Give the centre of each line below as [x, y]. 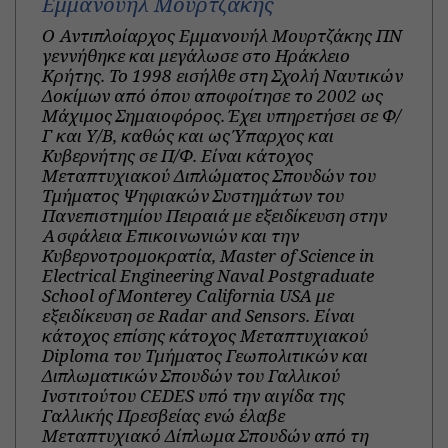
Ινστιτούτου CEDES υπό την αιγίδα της [193, 395]
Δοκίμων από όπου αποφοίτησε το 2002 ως [212, 95]
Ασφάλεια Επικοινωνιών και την [170, 235]
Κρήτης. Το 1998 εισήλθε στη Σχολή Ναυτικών [222, 75]
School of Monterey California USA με [187, 295]
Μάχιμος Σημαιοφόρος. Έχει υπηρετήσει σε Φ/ [221, 115]
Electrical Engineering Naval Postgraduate [207, 275]
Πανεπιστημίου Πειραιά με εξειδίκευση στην [214, 215]
